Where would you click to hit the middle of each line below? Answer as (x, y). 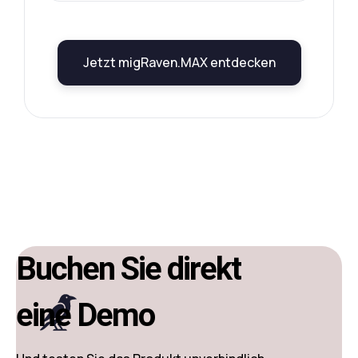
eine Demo (85, 315)
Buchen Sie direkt (128, 269)
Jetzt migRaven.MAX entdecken (179, 62)
